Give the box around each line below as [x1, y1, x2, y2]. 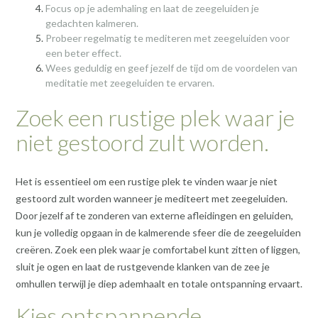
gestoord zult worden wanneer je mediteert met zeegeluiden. [16, 192, 287, 204]
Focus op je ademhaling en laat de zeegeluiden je [45, 1, 259, 14]
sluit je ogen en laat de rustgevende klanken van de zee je [16, 260, 270, 273]
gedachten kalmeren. [45, 16, 138, 29]
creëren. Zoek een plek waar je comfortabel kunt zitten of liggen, [16, 243, 300, 256]
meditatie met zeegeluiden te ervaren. [45, 76, 214, 89]
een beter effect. [45, 46, 121, 59]
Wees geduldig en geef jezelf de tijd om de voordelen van [45, 61, 297, 74]
